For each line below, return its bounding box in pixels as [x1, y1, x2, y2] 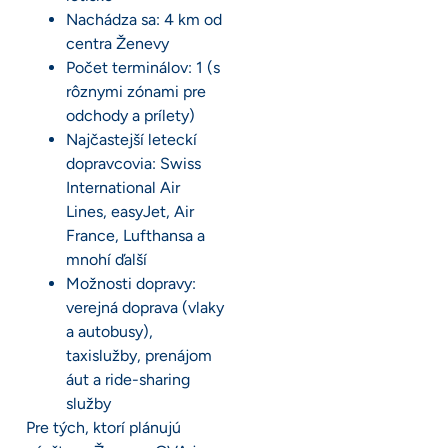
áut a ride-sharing [66, 369, 190, 389]
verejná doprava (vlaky [66, 297, 224, 317]
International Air [66, 177, 180, 197]
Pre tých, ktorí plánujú [26, 417, 181, 437]
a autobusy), [66, 321, 153, 341]
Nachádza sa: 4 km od [66, 9, 222, 29]
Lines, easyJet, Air [66, 201, 194, 221]
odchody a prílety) [66, 105, 195, 125]
